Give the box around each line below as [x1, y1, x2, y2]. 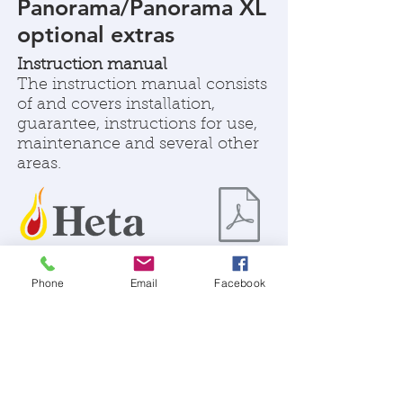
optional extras [17, 20, 175, 48]
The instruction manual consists [17, 76, 267, 94]
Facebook [214, 275, 265, 290]
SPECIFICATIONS [18, 307, 222, 334]
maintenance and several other [17, 136, 259, 153]
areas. [17, 156, 61, 173]
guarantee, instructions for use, [17, 116, 257, 133]
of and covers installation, [17, 96, 215, 113]
